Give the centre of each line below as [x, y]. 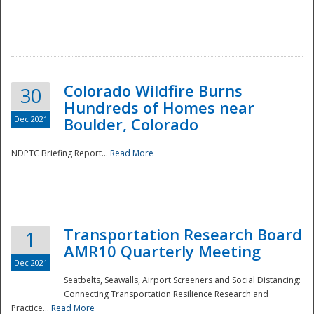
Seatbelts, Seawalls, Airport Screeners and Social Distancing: [182, 280]
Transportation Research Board [183, 234]
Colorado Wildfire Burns [153, 91]
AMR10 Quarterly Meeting [162, 251]
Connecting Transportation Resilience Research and [166, 294]
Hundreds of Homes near [159, 108]
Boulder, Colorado [131, 124]
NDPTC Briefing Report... [61, 153]
